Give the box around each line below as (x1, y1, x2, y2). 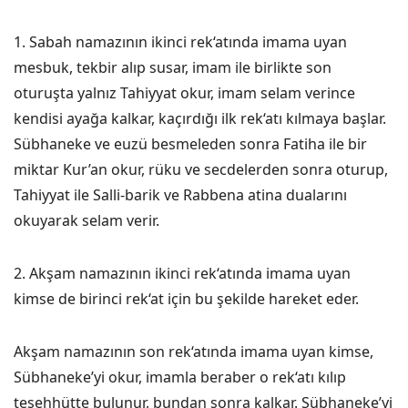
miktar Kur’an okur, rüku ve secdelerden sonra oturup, (14, 159, 388, 179)
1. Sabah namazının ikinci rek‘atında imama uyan (14, 32, 347, 52)
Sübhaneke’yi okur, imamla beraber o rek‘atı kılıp (14, 367, 346, 387)
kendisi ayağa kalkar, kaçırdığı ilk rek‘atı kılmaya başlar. (14, 108, 386, 128)
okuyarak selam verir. (14, 210, 159, 230)
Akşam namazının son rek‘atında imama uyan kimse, (14, 342, 373, 362)
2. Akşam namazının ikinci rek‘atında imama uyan (14, 263, 351, 283)
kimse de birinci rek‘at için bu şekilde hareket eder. (14, 289, 359, 309)
